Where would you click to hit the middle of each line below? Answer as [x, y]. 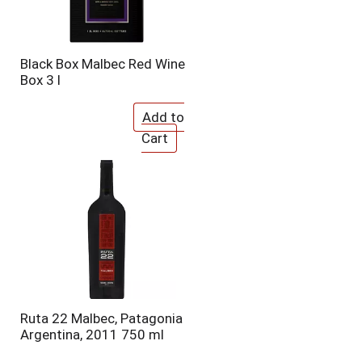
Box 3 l [40, 80]
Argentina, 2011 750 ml [92, 335]
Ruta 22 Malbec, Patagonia [101, 318]
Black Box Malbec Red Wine [102, 64]
